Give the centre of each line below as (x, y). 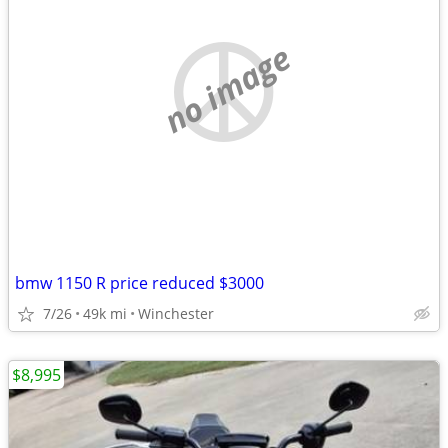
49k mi (105, 313)
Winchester (176, 313)
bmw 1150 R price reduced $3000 (139, 283)
